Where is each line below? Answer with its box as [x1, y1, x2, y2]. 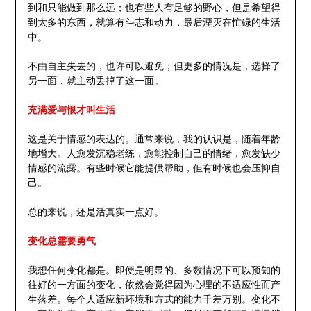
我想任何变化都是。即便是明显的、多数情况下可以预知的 [27, 264, 280, 277]
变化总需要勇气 [27, 235, 96, 248]
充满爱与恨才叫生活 [27, 104, 115, 117]
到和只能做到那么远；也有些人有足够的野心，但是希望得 [27, 2, 280, 15]
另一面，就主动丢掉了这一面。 [27, 75, 164, 87]
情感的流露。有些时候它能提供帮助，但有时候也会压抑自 [27, 162, 280, 175]
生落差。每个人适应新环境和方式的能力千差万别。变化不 [27, 294, 280, 306]
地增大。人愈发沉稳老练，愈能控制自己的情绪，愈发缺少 [27, 148, 280, 160]
